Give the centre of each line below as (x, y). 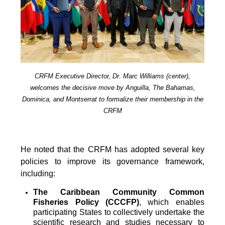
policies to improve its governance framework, (113, 162)
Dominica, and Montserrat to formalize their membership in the (113, 99)
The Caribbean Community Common (119, 192)
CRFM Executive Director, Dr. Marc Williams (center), (113, 76)
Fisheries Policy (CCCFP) (86, 202)
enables (190, 202)
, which (157, 202)
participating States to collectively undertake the (119, 212)
